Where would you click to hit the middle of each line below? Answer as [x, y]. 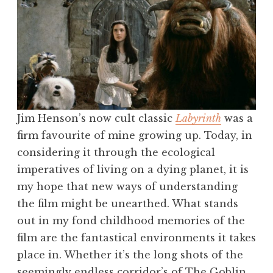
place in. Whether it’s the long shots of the [130, 255]
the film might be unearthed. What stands [128, 204]
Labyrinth [198, 119]
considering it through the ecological [116, 153]
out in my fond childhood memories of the [131, 221]
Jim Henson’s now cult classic [96, 119]
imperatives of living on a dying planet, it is [133, 170]
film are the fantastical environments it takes [136, 238]
